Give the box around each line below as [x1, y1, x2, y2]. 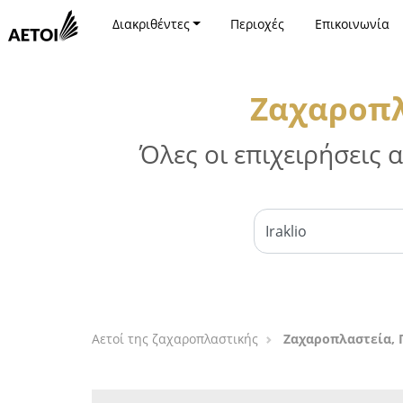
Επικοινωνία [314, 15, 390, 32]
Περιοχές [230, 15, 285, 32]
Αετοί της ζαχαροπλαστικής [92, 330, 258, 347]
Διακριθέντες [112, 15, 190, 32]
